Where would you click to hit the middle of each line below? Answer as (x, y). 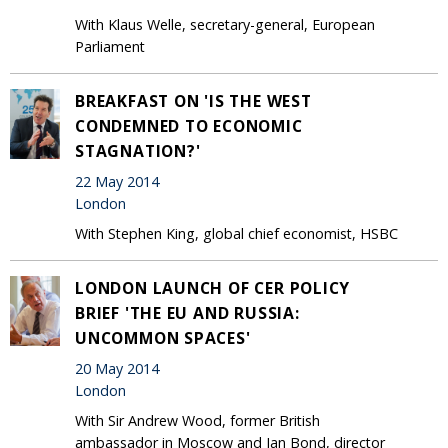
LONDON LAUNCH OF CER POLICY (213, 287)
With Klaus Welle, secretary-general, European (225, 24)
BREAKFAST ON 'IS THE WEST (193, 100)
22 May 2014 (117, 182)
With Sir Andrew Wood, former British (197, 420)
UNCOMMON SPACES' (163, 337)
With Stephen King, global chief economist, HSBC (236, 233)
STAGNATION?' (138, 150)
